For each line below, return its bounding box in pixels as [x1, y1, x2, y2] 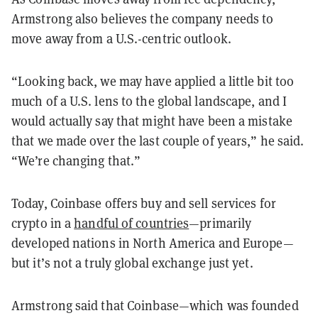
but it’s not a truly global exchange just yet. [11, 253, 253, 271]
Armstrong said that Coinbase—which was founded [11, 296, 299, 314]
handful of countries [74, 214, 190, 231]
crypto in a [11, 214, 75, 231]
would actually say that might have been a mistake [11, 111, 292, 129]
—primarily [189, 214, 252, 231]
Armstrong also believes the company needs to [11, 9, 274, 27]
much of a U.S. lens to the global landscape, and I [11, 92, 287, 109]
